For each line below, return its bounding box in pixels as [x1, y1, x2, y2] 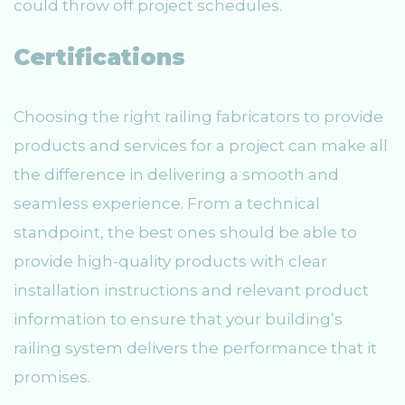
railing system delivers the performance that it [14, 338, 377, 357]
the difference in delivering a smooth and [14, 165, 339, 184]
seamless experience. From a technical [14, 193, 320, 212]
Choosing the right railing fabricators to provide [14, 107, 383, 126]
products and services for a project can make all [14, 136, 388, 155]
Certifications [14, 42, 185, 71]
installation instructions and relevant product [14, 280, 369, 299]
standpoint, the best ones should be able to [14, 222, 357, 241]
